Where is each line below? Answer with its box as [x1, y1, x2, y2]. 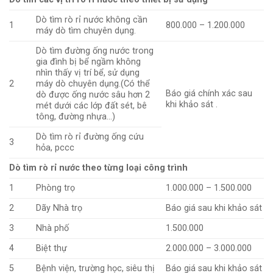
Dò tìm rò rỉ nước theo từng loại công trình [9, 163, 188, 174]
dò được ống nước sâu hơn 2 [36, 90, 151, 101]
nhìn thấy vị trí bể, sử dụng [36, 68, 140, 79]
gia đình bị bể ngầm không [36, 57, 141, 68]
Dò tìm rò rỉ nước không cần [36, 15, 148, 26]
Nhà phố [36, 223, 69, 234]
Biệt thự [36, 243, 68, 254]
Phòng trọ [36, 183, 76, 194]
